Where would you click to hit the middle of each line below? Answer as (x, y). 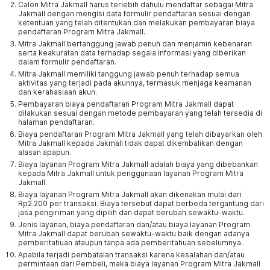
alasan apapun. (45, 152)
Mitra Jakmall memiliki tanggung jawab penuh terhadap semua (129, 74)
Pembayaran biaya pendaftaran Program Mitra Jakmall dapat (126, 104)
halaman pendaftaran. (56, 122)
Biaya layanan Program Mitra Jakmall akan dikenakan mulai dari (130, 194)
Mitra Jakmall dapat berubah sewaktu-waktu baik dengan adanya (134, 234)
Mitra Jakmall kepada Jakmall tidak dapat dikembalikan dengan (130, 143)
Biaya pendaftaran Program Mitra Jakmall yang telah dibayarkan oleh (140, 134)
